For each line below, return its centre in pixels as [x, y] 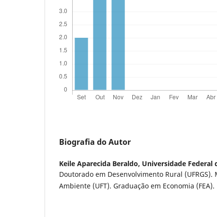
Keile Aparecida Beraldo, [101, 163]
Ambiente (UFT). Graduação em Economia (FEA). [137, 186]
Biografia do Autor [95, 142]
